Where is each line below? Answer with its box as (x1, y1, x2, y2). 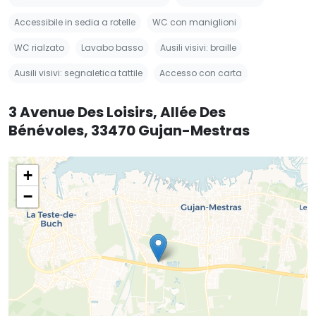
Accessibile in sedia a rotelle (14, 16, 135, 28)
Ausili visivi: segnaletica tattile (14, 66, 142, 79)
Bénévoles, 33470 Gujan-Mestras (8, 120, 250, 140)
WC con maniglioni (152, 16, 236, 28)
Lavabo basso (81, 41, 143, 54)
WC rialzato (14, 41, 64, 54)
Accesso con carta (159, 66, 242, 79)
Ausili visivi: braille (160, 41, 236, 54)
